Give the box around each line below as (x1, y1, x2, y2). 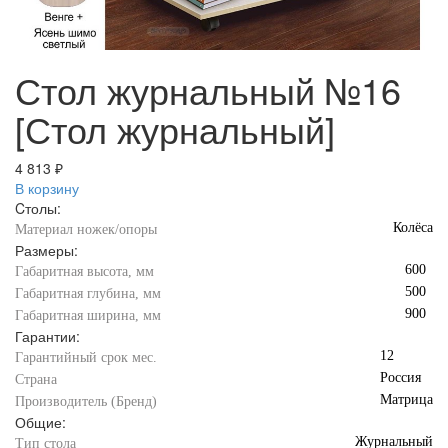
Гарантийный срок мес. (15, 350, 157, 365)
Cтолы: (15, 198, 61, 218)
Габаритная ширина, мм (15, 308, 161, 323)
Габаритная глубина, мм (15, 286, 161, 301)
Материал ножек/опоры (15, 222, 157, 237)
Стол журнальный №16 (15, 64, 401, 115)
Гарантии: (15, 326, 80, 346)
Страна (15, 372, 57, 387)
